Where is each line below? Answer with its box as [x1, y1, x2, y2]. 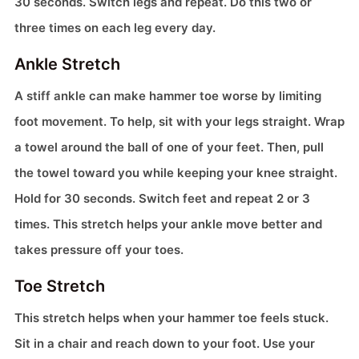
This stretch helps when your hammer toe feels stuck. [14, 310, 329, 326]
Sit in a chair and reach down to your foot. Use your [14, 336, 315, 352]
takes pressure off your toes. [14, 242, 184, 258]
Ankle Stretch [14, 54, 120, 75]
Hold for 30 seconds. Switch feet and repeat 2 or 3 [14, 191, 310, 207]
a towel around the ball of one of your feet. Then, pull [14, 139, 324, 155]
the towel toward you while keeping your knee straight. [14, 165, 337, 181]
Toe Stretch [14, 276, 105, 296]
